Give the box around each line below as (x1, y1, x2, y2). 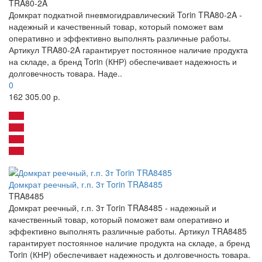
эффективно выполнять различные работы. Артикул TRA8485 (9, 225, 247, 237)
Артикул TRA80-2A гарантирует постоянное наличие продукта (9, 44, 248, 56)
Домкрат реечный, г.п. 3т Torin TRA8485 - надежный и (9, 202, 216, 214)
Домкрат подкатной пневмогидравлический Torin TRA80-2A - (9, 9, 242, 21)
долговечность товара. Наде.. (9, 67, 122, 80)
